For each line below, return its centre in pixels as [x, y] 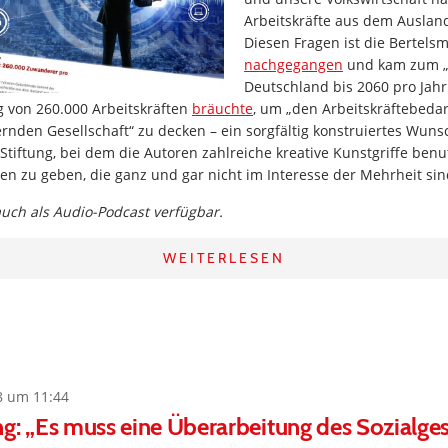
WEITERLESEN [224, 258]
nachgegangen [293, 64]
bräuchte [222, 108]
